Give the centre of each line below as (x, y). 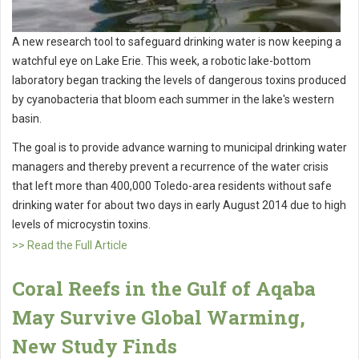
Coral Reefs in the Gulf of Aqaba (164, 288)
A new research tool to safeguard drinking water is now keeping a (177, 41)
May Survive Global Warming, (159, 317)
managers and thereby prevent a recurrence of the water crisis (170, 166)
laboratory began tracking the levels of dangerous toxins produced (179, 80)
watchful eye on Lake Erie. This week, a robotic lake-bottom (161, 61)
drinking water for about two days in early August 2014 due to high (179, 205)
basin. (27, 118)
